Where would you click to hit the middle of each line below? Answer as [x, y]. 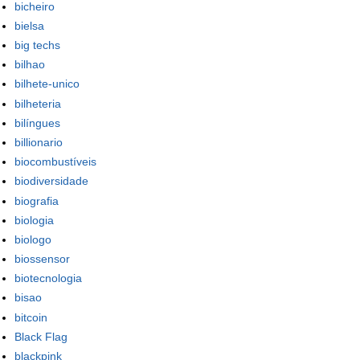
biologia [34, 220]
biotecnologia [48, 278]
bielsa [29, 25]
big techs [37, 45]
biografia [37, 200]
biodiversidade [51, 181]
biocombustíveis [55, 162]
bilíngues [37, 123]
